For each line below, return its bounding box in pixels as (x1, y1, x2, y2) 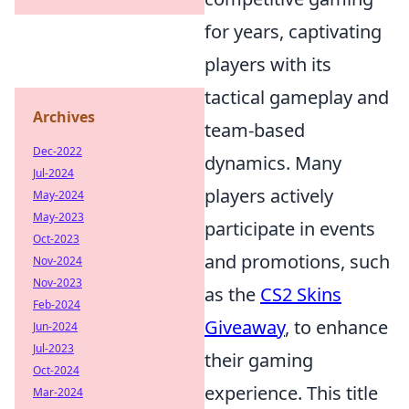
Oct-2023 (33, 231, 79, 246)
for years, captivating (204, 19, 382, 45)
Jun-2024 (33, 319, 78, 334)
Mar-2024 (33, 384, 83, 400)
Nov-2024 (33, 253, 82, 268)
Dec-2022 (33, 143, 82, 159)
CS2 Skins (260, 282, 341, 308)
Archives (33, 107, 95, 127)
